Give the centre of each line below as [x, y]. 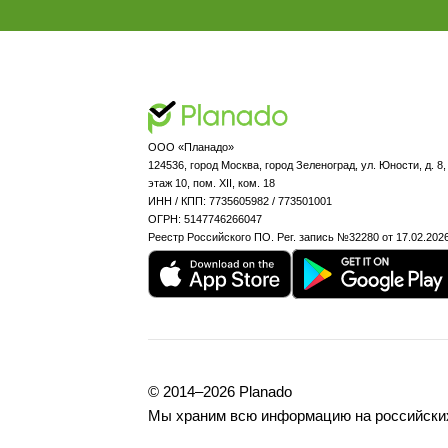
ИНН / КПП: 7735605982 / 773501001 [240, 200]
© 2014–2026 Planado [222, 392]
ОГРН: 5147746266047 [205, 218]
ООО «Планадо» [191, 146]
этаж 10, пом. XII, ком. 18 [212, 182]
